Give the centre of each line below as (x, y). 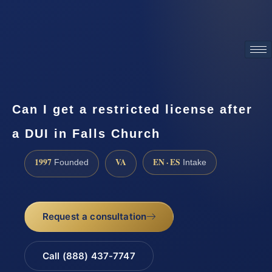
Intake (193, 163)
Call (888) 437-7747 (89, 256)
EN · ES (167, 162)
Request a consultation (94, 216)
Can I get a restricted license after (132, 109)
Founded (70, 163)
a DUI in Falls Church (86, 133)
